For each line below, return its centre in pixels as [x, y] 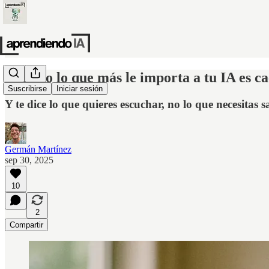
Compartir [26, 225]
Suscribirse [27, 89]
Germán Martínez [38, 149]
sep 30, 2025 [29, 160]
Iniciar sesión [80, 89]
